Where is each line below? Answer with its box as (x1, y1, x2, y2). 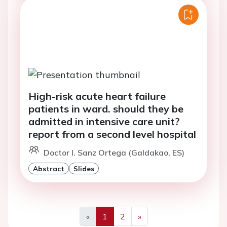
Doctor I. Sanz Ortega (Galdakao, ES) (44, 147, 184, 158)
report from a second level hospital (28, 127, 196, 140)
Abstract (33, 164, 64, 173)
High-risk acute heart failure (28, 89, 166, 102)
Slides (73, 164, 94, 173)
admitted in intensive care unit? (28, 115, 180, 128)
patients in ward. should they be (28, 102, 183, 115)
